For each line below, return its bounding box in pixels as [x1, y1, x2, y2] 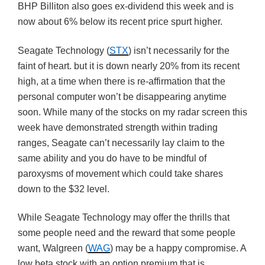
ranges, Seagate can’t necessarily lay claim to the [18, 137, 225, 148]
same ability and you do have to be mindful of [18, 153, 206, 163]
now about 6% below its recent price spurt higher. [18, 17, 222, 27]
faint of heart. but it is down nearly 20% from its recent [18, 60, 240, 71]
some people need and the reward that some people [18, 228, 235, 238]
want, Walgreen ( [18, 243, 88, 254]
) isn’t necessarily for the [128, 45, 230, 56]
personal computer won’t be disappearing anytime [18, 91, 227, 102]
